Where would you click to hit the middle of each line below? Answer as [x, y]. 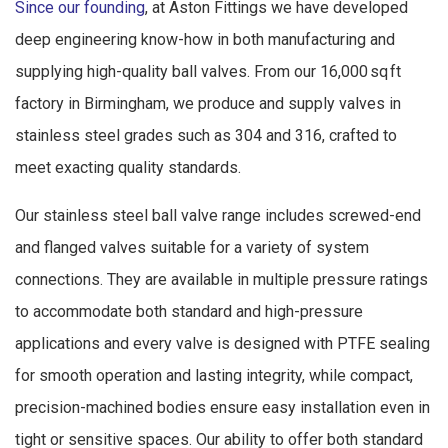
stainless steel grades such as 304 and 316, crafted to [206, 135]
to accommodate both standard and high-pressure [189, 311]
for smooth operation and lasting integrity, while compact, [214, 375]
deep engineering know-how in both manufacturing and [205, 39]
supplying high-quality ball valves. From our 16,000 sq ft [208, 71]
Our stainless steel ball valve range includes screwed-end [218, 215]
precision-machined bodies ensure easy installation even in [222, 407]
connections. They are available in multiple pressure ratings [221, 279]
